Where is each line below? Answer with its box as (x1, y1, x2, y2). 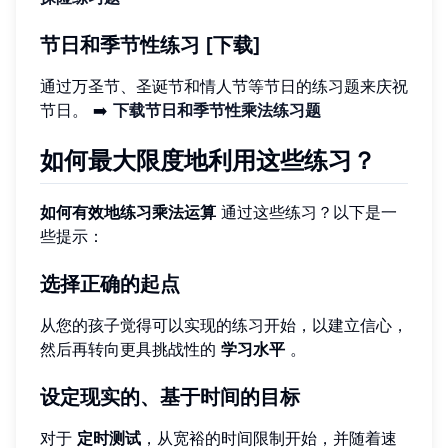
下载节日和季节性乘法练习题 (113, 99, 321, 120)
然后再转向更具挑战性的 (40, 338, 221, 359)
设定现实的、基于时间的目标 (40, 384, 300, 409)
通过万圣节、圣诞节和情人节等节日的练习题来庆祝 (40, 75, 408, 96)
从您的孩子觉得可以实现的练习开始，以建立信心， (40, 314, 408, 335)
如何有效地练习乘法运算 (40, 201, 216, 222)
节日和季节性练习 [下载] (40, 32, 261, 57)
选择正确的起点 (40, 271, 180, 296)
